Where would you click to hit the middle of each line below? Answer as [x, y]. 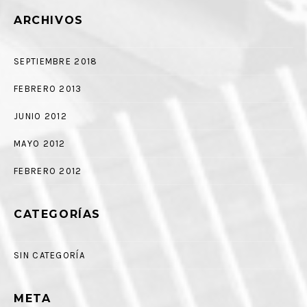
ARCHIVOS [49, 21]
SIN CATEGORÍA [49, 256]
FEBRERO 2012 [48, 171]
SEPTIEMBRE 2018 [56, 62]
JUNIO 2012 [40, 116]
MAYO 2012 [40, 144]
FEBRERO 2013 [48, 89]
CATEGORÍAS [57, 214]
